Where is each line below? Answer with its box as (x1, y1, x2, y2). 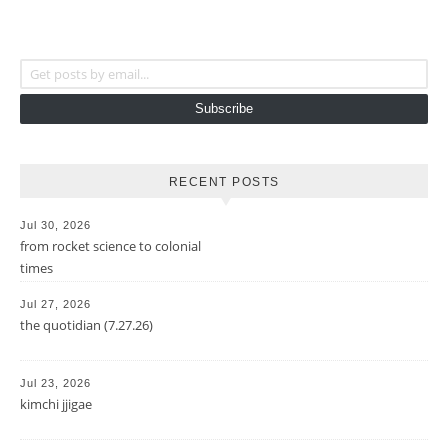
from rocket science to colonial (20, 236, 201, 255)
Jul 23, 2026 (20, 376, 91, 389)
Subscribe (195, 100, 253, 116)
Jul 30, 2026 (20, 218, 91, 231)
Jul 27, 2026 (20, 297, 91, 310)
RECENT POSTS (168, 174, 280, 189)
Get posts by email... (19, 47, 159, 68)
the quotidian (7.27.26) (20, 315, 153, 334)
